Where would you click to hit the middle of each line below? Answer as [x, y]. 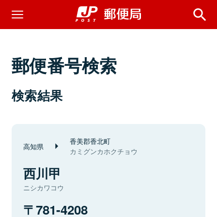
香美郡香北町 [90, 141]
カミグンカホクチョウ [104, 151]
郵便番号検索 [64, 65]
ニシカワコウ [44, 187]
